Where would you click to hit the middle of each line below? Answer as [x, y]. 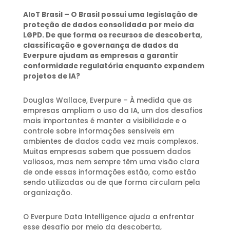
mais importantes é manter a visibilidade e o [104, 121]
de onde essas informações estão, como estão [109, 172]
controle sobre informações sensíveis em [98, 131]
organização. [47, 193]
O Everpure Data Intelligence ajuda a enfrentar [109, 217]
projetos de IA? [51, 76]
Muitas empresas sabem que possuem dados [107, 152]
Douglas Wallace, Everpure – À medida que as [107, 101]
